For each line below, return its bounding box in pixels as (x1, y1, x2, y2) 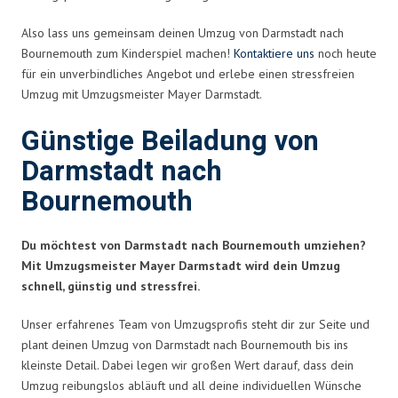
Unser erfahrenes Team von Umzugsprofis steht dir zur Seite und (21, 315, 370, 332)
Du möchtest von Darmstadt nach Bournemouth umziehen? (21, 236, 366, 253)
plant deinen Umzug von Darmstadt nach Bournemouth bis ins (21, 336, 348, 353)
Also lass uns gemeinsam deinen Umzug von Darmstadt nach (21, 24, 344, 41)
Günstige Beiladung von (21, 121, 319, 162)
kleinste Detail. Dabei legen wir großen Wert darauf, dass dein (21, 356, 354, 373)
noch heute (314, 44, 377, 61)
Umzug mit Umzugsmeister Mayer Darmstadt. (21, 85, 262, 102)
